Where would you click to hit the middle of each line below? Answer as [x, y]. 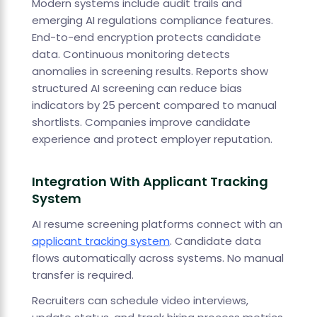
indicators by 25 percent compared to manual [154, 105]
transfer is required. [82, 275]
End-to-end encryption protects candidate [146, 38]
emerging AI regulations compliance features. [152, 21]
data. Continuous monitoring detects [131, 54]
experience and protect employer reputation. [152, 139]
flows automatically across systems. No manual [157, 258]
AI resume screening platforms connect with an [157, 224]
